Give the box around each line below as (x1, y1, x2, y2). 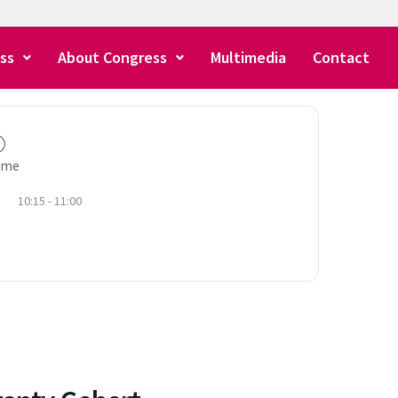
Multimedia (210, 47, 286, 68)
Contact (312, 47, 370, 68)
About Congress (57, 47, 167, 68)
